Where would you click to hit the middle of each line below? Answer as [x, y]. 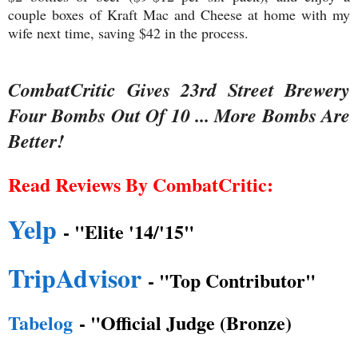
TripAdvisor [75, 278]
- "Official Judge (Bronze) [182, 323]
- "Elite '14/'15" [125, 232]
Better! [36, 141]
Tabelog [40, 323]
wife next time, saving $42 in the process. [128, 33]
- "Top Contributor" [232, 280]
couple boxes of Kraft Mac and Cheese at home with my [179, 15]
